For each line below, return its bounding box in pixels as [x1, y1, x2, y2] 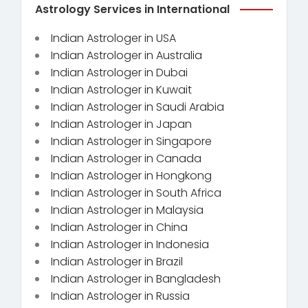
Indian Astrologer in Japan [51, 115, 192, 132]
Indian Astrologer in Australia [51, 47, 202, 63]
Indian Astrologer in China [51, 219, 188, 235]
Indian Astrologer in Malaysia [51, 201, 203, 218]
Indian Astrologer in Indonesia [51, 236, 209, 252]
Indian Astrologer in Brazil [51, 253, 183, 269]
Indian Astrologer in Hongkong [51, 167, 212, 184]
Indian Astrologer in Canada [51, 150, 201, 166]
